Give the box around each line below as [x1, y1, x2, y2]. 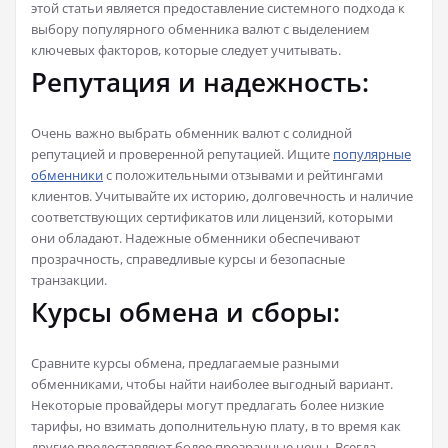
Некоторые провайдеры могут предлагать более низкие [31, 395, 384, 414]
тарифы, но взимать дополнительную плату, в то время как [31, 416, 401, 435]
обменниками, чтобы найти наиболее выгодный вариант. [31, 374, 393, 393]
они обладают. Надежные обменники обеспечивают [31, 228, 360, 247]
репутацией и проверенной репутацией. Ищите [31, 144, 333, 163]
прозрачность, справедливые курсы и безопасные [31, 249, 345, 268]
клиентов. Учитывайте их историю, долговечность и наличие [31, 186, 413, 205]
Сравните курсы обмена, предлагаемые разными [31, 353, 339, 372]
